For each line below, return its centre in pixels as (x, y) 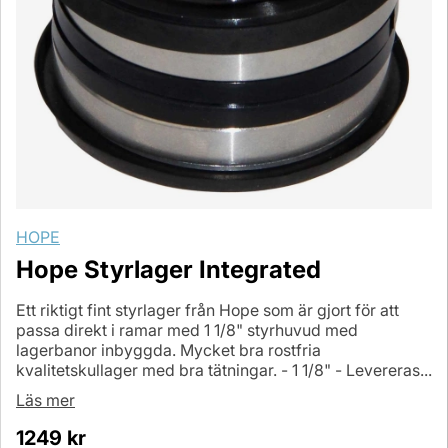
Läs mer (45, 400)
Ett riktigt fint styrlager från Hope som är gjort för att (207, 310)
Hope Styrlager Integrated (168, 270)
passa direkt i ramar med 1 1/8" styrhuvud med (187, 330)
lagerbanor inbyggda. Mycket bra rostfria (168, 350)
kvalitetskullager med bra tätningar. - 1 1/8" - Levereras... (224, 370)
